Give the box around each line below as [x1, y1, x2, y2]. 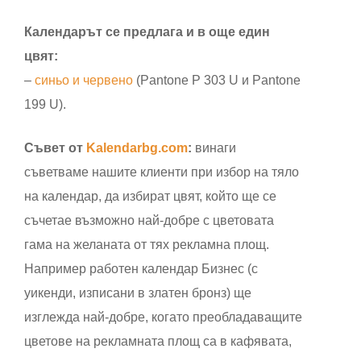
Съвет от [24, 141, 86, 156]
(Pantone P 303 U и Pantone [133, 73, 301, 88]
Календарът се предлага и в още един [24, 25, 270, 39]
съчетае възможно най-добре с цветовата [24, 214, 274, 228]
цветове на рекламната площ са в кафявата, [24, 334, 292, 349]
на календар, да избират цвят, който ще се [24, 189, 276, 204]
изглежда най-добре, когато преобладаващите [24, 310, 302, 325]
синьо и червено [35, 73, 133, 88]
